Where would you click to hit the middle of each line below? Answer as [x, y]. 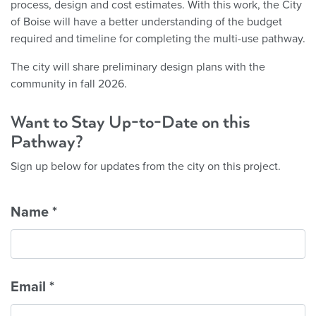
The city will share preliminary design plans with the [138, 67]
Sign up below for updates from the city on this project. [146, 166]
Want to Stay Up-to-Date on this [130, 122]
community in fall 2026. [69, 84]
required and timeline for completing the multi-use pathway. [158, 38]
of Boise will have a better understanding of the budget [146, 22]
